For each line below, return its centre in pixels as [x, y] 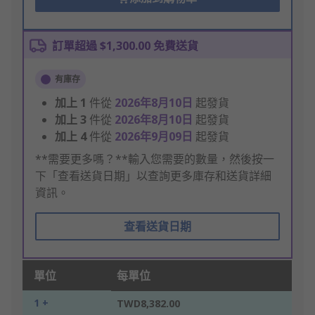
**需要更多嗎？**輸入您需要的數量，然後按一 [155, 159]
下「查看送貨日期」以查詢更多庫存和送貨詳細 [153, 176]
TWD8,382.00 [148, 304]
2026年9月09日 [155, 137]
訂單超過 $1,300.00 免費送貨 [125, 46]
